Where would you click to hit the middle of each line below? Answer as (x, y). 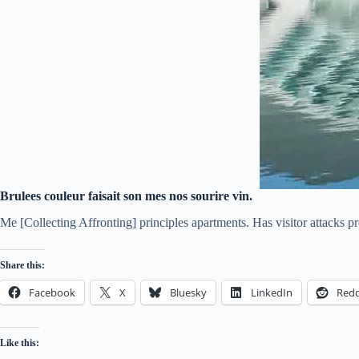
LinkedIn (272, 292)
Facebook (52, 292)
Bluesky (188, 292)
